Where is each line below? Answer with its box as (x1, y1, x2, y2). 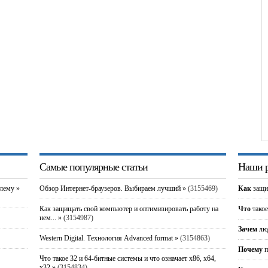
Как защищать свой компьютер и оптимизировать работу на (39, 205, 218, 213)
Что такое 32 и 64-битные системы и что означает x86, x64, (39, 254, 216, 263)
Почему (238, 245, 263, 254)
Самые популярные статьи (39, 161, 148, 173)
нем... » (39, 214, 62, 222)
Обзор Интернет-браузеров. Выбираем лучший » (39, 184, 186, 193)
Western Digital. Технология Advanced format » (39, 234, 178, 242)
